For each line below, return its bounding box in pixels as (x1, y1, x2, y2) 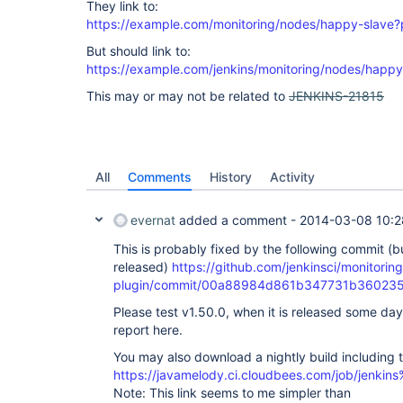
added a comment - (175, 212, 300, 228)
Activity (270, 169, 315, 184)
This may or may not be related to (86, 88, 289, 103)
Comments (128, 169, 192, 184)
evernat (130, 212, 175, 228)
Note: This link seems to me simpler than (113, 385, 351, 400)
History (210, 169, 252, 184)
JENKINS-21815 (289, 88, 384, 103)
